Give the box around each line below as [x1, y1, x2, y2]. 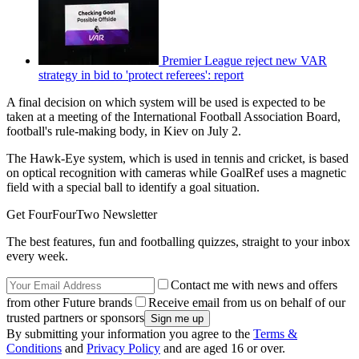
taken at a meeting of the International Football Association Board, [6, 110, 341, 124]
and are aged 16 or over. [160, 341, 285, 356]
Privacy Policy [87, 341, 160, 356]
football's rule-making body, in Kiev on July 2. [6, 124, 241, 139]
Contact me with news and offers [171, 278, 337, 292]
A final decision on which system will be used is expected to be [6, 95, 325, 110]
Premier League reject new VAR [162, 54, 327, 68]
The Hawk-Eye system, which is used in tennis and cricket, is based [6, 151, 349, 166]
